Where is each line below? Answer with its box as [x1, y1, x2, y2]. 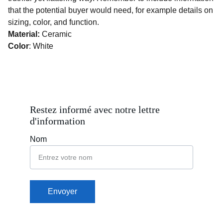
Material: [8, 30, 42, 38]
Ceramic [42, 30, 72, 38]
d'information [30, 115, 85, 126]
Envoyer [48, 187, 77, 196]
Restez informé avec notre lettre [30, 104, 162, 115]
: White [29, 42, 53, 50]
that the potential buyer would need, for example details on [8, 6, 213, 14]
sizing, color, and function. [8, 18, 99, 26]
